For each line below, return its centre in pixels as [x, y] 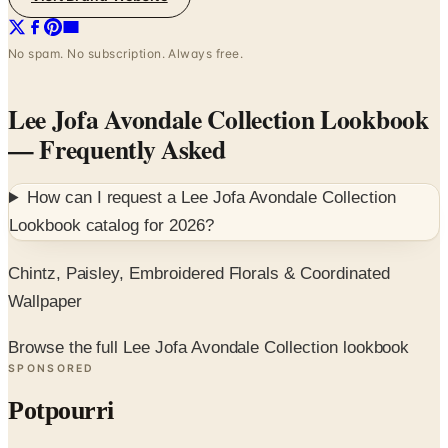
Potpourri [61, 411]
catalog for [124, 226]
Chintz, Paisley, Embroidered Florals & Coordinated [199, 273]
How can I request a [104, 198]
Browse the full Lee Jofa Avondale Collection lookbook [209, 348]
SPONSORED [51, 369]
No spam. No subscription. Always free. [126, 54]
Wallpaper [45, 301]
